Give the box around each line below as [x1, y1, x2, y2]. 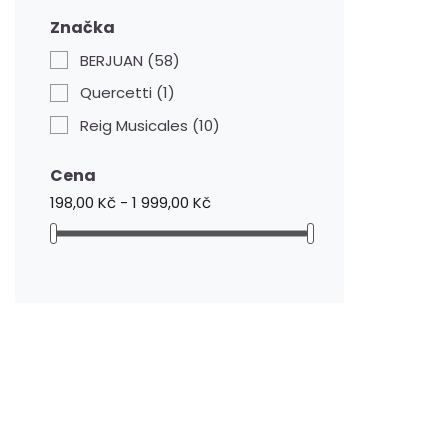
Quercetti [80, 82, 156, 104]
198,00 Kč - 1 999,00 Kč [50, 191, 211, 213]
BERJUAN [80, 50, 147, 72]
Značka [50, 16, 115, 40]
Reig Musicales [80, 114, 192, 136]
